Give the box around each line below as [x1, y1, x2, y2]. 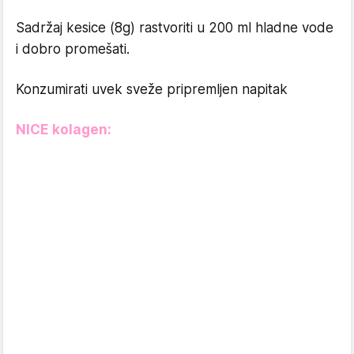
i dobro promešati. [16, 40, 130, 57]
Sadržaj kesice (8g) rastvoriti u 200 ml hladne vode [16, 19, 333, 36]
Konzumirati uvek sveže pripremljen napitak [16, 81, 288, 97]
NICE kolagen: [16, 121, 111, 137]
